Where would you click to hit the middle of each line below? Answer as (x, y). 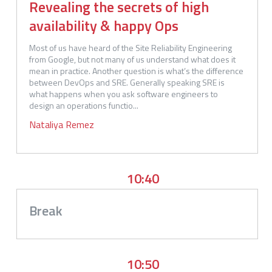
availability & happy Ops (104, 25)
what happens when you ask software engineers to (124, 93)
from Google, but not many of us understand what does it (133, 59)
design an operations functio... (84, 105)
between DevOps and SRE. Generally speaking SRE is (128, 82)
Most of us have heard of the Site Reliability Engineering (131, 47)
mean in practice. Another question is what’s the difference (137, 70)
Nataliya (46, 124)
